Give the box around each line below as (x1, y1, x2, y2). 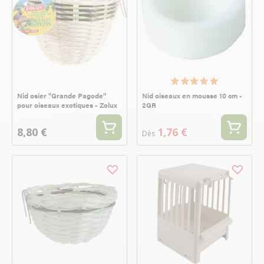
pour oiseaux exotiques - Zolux (17, 100, 117, 110)
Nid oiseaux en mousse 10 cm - (142, 90, 242, 101)
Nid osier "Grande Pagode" (17, 90, 106, 101)
